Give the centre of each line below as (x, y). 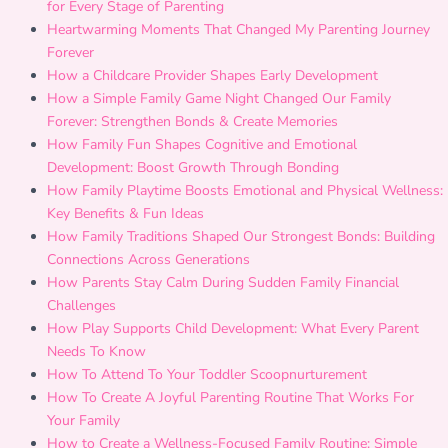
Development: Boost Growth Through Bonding (193, 167)
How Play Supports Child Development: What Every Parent (233, 328)
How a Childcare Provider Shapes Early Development (212, 75)
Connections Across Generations (148, 259)
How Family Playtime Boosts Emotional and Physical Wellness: (245, 190)
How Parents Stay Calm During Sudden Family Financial (223, 282)
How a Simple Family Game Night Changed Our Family (219, 98)
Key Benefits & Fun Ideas (125, 213)
